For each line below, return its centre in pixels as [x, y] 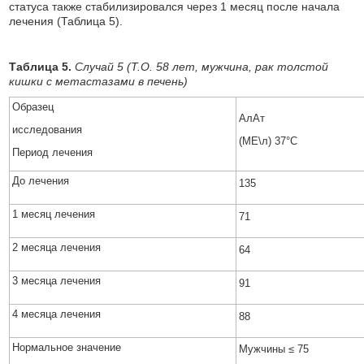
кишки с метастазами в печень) [99, 81]
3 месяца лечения [57, 281]
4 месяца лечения [57, 314]
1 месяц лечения [54, 214]
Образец [33, 107]
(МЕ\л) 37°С [269, 141]
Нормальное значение [67, 347]
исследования [48, 130]
